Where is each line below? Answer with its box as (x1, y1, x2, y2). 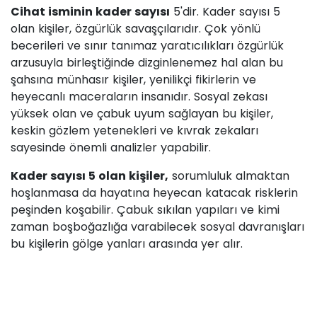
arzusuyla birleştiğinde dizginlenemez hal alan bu (11, 54, 283, 71)
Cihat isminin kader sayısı (11, 4, 170, 21)
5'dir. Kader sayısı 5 (170, 4, 280, 21)
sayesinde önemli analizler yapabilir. (11, 139, 211, 156)
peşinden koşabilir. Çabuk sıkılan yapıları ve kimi (11, 202, 279, 219)
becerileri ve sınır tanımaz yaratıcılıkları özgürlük (11, 38, 284, 54)
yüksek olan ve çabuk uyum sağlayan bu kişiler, (11, 105, 273, 122)
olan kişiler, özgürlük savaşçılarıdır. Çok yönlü (11, 21, 260, 38)
